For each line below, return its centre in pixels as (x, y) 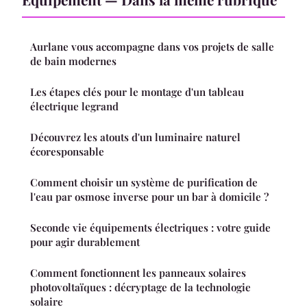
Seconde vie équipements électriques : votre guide (150, 227)
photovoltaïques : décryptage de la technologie (140, 287)
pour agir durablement (85, 242)
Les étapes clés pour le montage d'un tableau (137, 91)
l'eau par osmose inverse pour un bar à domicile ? (149, 196)
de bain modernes (73, 61)
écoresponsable (67, 151)
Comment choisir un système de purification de (144, 182)
